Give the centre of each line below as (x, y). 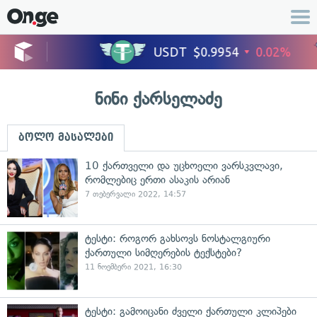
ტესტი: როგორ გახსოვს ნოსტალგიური (178, 238)
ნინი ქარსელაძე (158, 99)
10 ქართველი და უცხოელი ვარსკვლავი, (184, 166)
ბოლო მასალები (66, 137)
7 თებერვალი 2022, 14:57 (136, 194)
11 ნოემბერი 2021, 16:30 (133, 267)
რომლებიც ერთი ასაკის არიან (157, 180)
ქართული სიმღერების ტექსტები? (163, 253)
